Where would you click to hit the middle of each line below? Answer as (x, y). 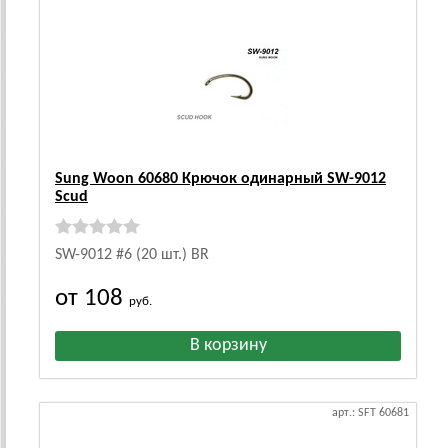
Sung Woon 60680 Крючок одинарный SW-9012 (220, 179)
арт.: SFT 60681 (370, 413)
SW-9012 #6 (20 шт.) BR (132, 255)
